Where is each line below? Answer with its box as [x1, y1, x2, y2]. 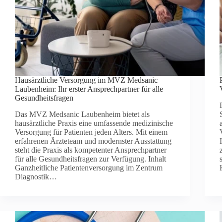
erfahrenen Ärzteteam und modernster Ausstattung [15, 136, 171, 145]
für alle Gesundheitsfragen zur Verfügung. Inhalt [15, 154, 166, 163]
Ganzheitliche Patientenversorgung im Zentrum [15, 163, 163, 172]
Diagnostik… [15, 172, 57, 181]
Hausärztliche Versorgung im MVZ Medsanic [15, 76, 158, 85]
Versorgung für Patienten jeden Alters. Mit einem [15, 127, 167, 136]
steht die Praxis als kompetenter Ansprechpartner [15, 145, 166, 154]
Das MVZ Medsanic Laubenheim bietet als [15, 110, 150, 118]
